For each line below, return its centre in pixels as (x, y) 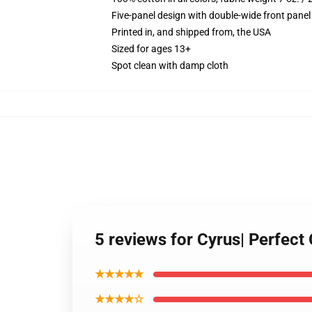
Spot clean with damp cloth (170, 65)
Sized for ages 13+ (151, 49)
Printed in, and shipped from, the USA (191, 32)
